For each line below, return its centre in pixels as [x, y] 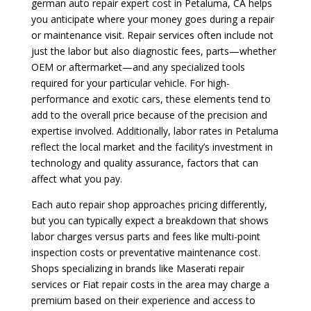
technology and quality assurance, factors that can [144, 162]
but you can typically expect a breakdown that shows [150, 220]
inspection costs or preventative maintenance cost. [145, 252]
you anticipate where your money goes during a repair [152, 19]
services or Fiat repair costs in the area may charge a [150, 284]
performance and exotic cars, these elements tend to [151, 99]
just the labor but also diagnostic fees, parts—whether [153, 51]
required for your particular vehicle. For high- [130, 83]
